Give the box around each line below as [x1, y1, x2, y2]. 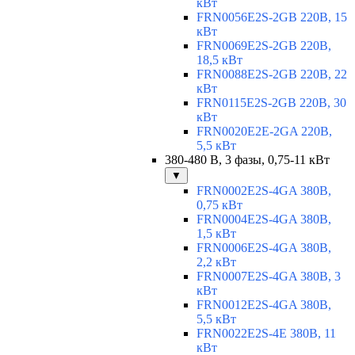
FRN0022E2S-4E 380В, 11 [197, 326, 336, 341]
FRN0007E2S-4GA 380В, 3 [197, 269, 341, 284]
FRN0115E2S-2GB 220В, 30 [197, 96, 346, 110]
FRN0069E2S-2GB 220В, [197, 39, 331, 53]
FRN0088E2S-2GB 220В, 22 [197, 67, 347, 82]
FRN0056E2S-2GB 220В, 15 [197, 10, 347, 25]
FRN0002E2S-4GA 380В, [197, 184, 331, 198]
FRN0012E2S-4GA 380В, [197, 298, 331, 312]
